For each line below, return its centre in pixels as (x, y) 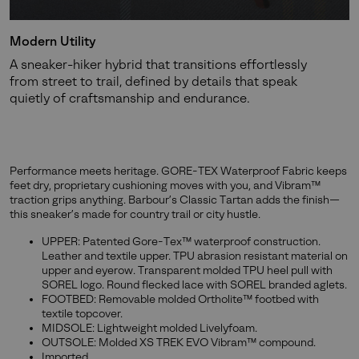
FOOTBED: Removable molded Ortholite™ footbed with (180, 299)
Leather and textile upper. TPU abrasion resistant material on (195, 256)
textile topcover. (82, 313)
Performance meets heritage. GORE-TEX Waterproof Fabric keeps (178, 171)
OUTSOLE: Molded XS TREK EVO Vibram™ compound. (179, 342)
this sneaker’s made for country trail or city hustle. (135, 214)
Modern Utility (53, 41)
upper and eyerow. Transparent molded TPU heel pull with (187, 270)
